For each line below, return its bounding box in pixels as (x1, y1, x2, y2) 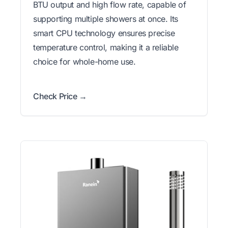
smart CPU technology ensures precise (33, 27, 175, 38)
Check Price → (33, 91, 87, 101)
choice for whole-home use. (33, 56, 136, 67)
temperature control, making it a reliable (33, 42, 179, 52)
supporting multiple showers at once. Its (33, 13, 179, 24)
